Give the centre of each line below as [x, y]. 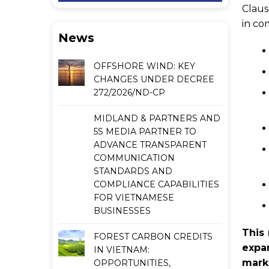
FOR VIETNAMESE [134, 198]
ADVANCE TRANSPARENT [150, 145]
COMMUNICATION [134, 158]
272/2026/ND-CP [129, 92]
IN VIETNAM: [122, 250]
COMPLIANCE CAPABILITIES [156, 184]
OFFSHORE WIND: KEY [144, 66]
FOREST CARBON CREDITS [153, 237]
